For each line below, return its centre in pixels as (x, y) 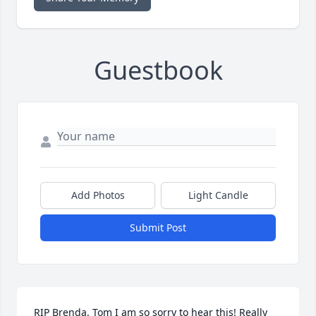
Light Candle (218, 195)
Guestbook (158, 70)
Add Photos (98, 195)
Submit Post (158, 227)
